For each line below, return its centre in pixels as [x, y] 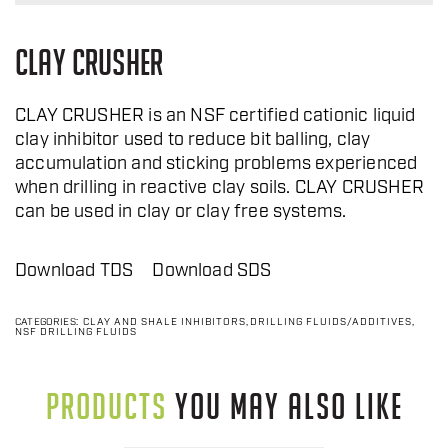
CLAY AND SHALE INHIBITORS [164, 323]
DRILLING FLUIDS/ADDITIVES [331, 323]
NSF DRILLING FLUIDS [76, 333]
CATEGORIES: [46, 323]
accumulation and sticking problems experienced [216, 165]
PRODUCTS [106, 406]
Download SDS [212, 272]
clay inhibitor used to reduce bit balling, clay [193, 141]
